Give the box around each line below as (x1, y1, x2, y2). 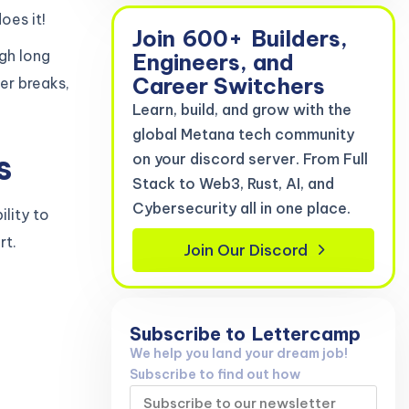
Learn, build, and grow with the (132, 100, 351, 119)
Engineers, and (132, 47, 294, 76)
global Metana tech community (132, 124, 354, 143)
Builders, (245, 24, 348, 52)
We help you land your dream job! (130, 344, 348, 362)
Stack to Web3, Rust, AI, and (132, 173, 334, 193)
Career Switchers (132, 71, 325, 100)
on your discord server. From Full (132, 149, 368, 168)
